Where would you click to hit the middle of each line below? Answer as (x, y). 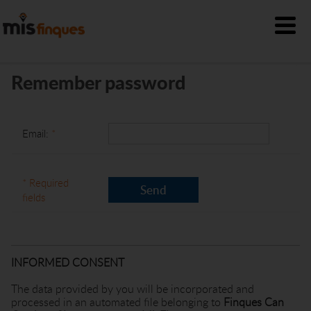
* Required (45, 183)
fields (33, 197)
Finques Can (254, 302)
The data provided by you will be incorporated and (133, 289)
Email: (36, 133)
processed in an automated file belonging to (118, 302)
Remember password (99, 82)
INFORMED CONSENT (68, 262)
